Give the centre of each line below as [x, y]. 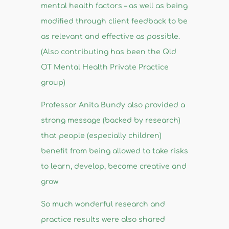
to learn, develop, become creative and [113, 167]
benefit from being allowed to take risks [114, 151]
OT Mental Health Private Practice [105, 67]
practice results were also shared [103, 220]
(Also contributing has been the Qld [108, 52]
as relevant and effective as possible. [110, 37]
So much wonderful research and [103, 204]
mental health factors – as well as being [114, 6]
